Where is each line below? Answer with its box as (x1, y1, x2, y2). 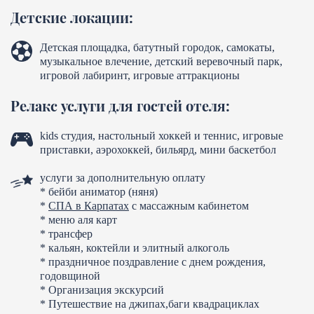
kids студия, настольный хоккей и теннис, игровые (40, 129, 283, 142)
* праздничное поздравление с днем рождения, (40, 255, 266, 268)
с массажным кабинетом (129, 199, 249, 212)
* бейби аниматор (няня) (40, 185, 158, 198)
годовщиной (40, 269, 100, 282)
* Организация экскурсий (40, 283, 164, 296)
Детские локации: (11, 7, 137, 27)
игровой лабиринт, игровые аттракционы (40, 69, 243, 81)
